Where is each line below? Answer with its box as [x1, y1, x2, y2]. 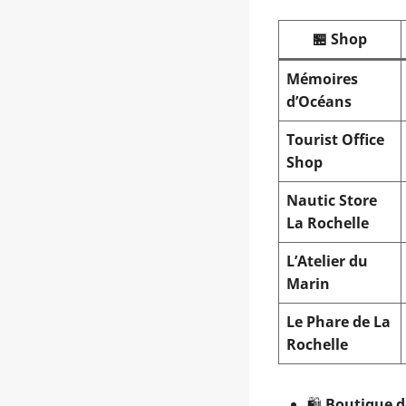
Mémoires [286, 69, 358, 89]
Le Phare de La [286, 312, 391, 332]
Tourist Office [286, 130, 384, 150]
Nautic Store [286, 190, 377, 210]
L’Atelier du [286, 251, 368, 271]
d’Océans [286, 92, 352, 111]
